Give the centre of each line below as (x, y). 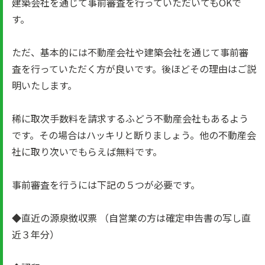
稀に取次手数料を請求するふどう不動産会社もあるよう (130, 118)
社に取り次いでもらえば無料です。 (87, 151)
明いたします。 (44, 85)
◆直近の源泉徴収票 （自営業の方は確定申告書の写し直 (131, 218)
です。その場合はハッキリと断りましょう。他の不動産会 (134, 135)
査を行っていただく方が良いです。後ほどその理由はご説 (134, 69)
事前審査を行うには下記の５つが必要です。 (106, 185)
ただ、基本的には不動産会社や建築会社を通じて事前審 (130, 52)
